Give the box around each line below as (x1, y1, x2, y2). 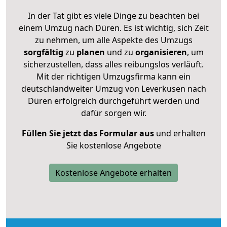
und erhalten (154, 127, 206, 139)
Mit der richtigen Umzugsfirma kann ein (36, 70, 191, 82)
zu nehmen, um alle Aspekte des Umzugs (34, 34, 193, 46)
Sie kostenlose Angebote (66, 139, 161, 151)
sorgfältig (23, 46, 63, 58)
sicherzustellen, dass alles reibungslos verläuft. (23, 58, 204, 70)
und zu (104, 46, 133, 58)
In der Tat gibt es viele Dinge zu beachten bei (28, 10, 199, 21)
